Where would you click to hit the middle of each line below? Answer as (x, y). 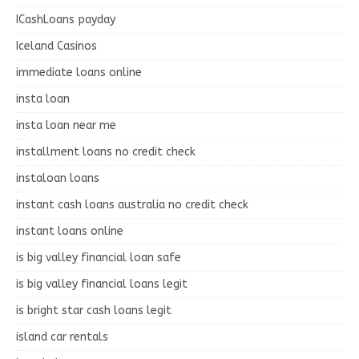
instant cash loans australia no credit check (132, 204)
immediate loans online (79, 72)
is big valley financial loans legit (102, 284)
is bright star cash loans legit (94, 310)
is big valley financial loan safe (99, 257)
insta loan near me (66, 125)
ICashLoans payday (66, 19)
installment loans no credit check (106, 151)
